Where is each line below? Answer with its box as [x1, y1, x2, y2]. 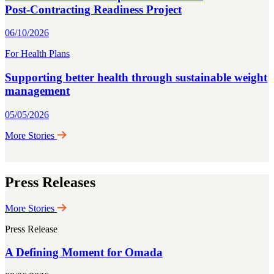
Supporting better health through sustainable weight [5, 71, 267, 84]
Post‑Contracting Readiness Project [5, 2, 182, 16]
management [5, 84, 70, 98]
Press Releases [5, 174, 95, 190]
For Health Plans [5, 48, 70, 59]
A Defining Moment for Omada [5, 246, 163, 259]
